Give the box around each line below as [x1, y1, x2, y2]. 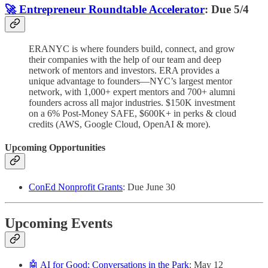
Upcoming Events [5, 215, 112, 232]
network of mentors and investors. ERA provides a [29, 65, 220, 75]
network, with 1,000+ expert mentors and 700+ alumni [29, 86, 235, 97]
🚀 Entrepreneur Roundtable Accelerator [5, 2, 205, 16]
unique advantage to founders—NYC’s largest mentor [29, 75, 232, 86]
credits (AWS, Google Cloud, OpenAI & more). [29, 118, 211, 129]
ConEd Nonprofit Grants [29, 182, 123, 193]
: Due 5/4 [205, 2, 249, 16]
